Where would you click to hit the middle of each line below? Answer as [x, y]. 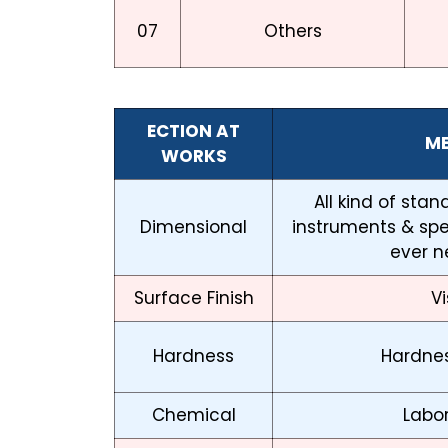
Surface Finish [193, 298]
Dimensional [193, 227]
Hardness [193, 356]
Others [292, 31]
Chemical [193, 415]
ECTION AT [193, 131]
